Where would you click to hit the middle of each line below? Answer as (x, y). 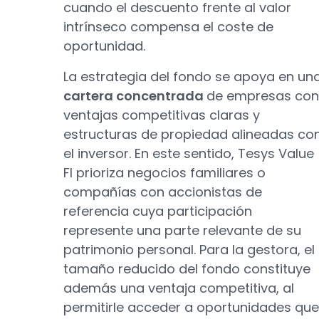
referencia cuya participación (158, 211)
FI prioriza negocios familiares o (164, 173)
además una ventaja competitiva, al (179, 288)
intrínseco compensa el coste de (168, 27)
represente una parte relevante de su (182, 230)
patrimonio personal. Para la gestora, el (189, 250)
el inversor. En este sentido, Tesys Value (189, 153)
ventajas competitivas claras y (162, 115)
